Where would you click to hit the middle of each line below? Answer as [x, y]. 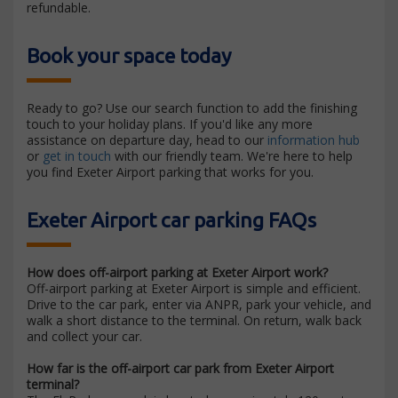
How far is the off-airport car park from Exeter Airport [180, 368]
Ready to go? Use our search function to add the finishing [192, 107]
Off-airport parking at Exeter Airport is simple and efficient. [194, 288]
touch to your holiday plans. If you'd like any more [170, 123]
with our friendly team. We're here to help [232, 155]
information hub [314, 139]
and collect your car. [84, 336]
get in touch [77, 155]
